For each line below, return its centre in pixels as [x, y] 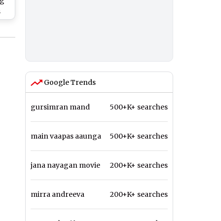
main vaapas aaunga [66, 136]
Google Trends [69, 83]
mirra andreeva [57, 195]
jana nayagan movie [65, 166]
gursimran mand [60, 107]
